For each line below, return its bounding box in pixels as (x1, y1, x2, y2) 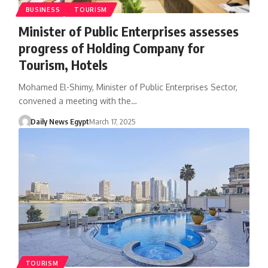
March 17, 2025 (89, 116, 136, 126)
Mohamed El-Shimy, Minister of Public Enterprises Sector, (18, 81, 237, 92)
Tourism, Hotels (18, 56, 108, 73)
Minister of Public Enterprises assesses (18, 22, 239, 39)
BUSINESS (25, 5, 60, 13)
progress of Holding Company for (18, 39, 205, 56)
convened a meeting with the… (18, 95, 137, 106)
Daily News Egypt (31, 116, 90, 126)
